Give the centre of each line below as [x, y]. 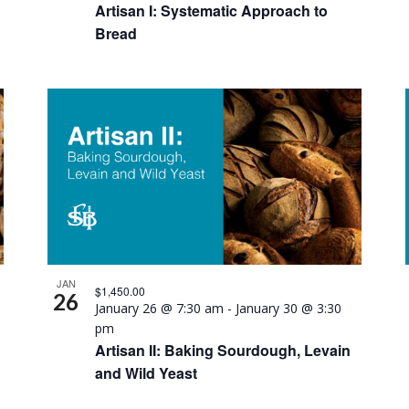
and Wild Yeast [147, 372]
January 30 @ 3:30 [289, 308]
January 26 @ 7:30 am [160, 308]
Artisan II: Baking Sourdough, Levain [223, 350]
